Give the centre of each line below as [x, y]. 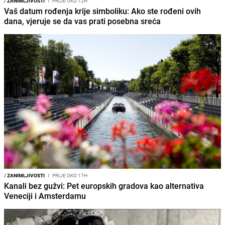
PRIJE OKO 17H [69, 175]
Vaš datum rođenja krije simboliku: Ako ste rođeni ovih [102, 11]
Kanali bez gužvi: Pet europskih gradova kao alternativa [104, 186]
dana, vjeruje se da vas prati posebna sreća [82, 21]
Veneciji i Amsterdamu [45, 196]
